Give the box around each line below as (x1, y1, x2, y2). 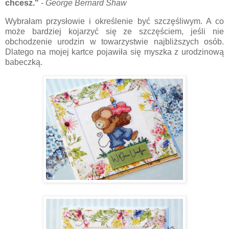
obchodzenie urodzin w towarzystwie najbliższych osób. (5, 37, 224, 46)
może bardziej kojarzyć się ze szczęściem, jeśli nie (5, 27, 224, 36)
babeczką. (5, 57, 42, 66)
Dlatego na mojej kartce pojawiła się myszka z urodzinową (5, 47, 224, 56)
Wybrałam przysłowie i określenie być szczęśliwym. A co (5, 16, 224, 26)
